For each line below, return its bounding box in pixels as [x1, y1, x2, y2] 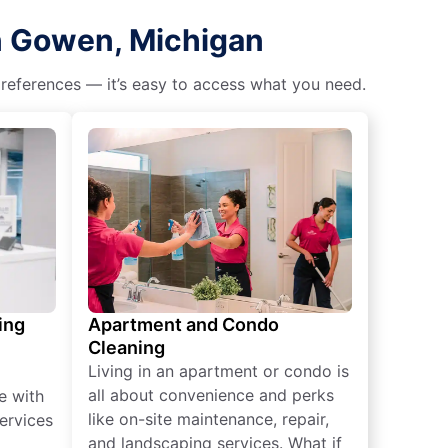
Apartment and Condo [88, 313, 279, 335]
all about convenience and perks [88, 384, 334, 405]
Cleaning [88, 336, 165, 358]
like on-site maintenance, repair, [88, 408, 329, 429]
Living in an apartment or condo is [88, 360, 349, 381]
